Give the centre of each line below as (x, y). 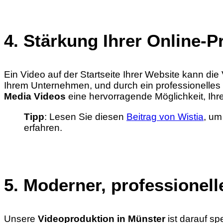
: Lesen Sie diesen (85, 117)
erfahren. (43, 128)
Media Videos (35, 96)
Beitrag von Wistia (165, 117)
